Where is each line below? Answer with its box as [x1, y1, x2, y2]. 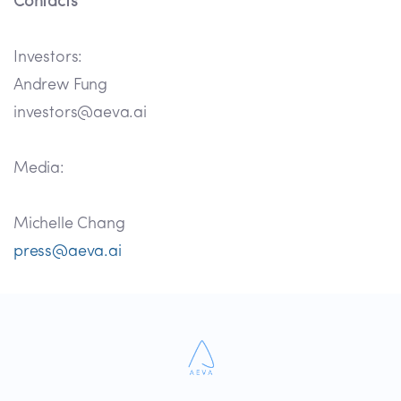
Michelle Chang [13, 216, 125, 234]
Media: [13, 160, 64, 178]
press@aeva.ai [13, 243, 122, 261]
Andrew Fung [13, 77, 108, 95]
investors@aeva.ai [13, 105, 147, 123]
